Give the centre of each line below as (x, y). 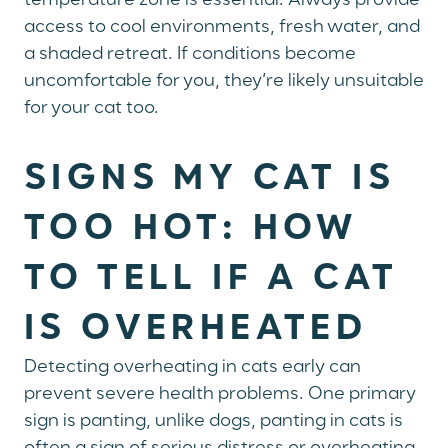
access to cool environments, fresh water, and (222, 27)
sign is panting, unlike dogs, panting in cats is (213, 421)
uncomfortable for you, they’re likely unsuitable (224, 81)
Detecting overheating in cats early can (192, 367)
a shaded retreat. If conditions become (190, 54)
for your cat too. (91, 108)
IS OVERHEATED (196, 329)
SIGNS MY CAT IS (210, 179)
